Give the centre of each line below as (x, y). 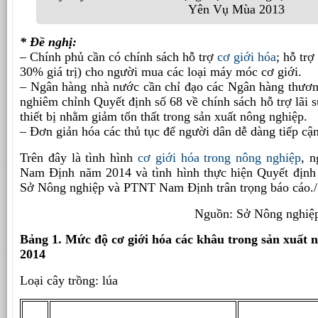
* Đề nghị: (48, 42)
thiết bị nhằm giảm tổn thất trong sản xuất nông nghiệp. (164, 117)
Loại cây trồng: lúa (69, 280)
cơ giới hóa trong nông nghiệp (219, 157)
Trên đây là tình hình (79, 157)
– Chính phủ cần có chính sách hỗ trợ (119, 57)
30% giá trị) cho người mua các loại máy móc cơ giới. (161, 72)
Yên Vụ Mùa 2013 (236, 9)
